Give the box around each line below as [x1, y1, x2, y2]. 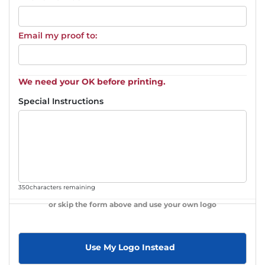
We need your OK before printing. [18, 76, 166, 87]
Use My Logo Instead [85, 241, 176, 253]
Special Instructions [18, 95, 104, 106]
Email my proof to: [18, 30, 97, 41]
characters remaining [30, 183, 95, 191]
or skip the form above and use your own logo [49, 199, 216, 209]
